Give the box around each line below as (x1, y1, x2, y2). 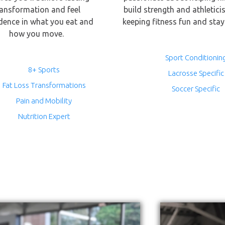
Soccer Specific (172, 84, 220, 93)
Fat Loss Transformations (2, 81, 86, 89)
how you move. (9, 29, 64, 38)
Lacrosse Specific (168, 69, 224, 77)
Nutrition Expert (18, 112, 70, 121)
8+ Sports (28, 65, 60, 74)
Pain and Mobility (16, 96, 72, 105)
